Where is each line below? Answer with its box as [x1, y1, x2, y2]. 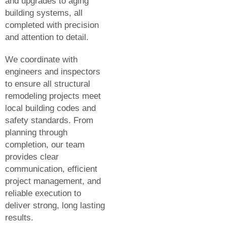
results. [5, 212, 33, 222]
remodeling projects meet [5, 91, 101, 101]
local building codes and [5, 103, 96, 113]
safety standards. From [5, 115, 93, 125]
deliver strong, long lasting [5, 200, 105, 210]
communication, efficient [5, 164, 97, 174]
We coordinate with [5, 54, 78, 64]
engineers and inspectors [5, 66, 100, 77]
